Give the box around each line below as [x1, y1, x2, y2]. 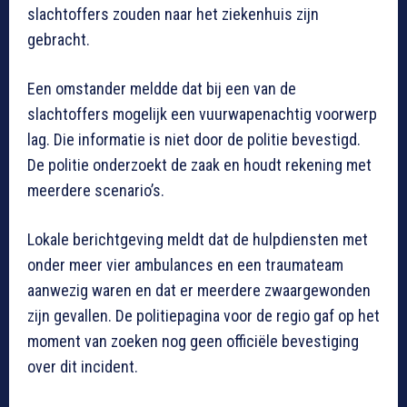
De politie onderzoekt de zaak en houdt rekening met [27, 154, 372, 174]
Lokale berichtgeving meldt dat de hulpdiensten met [27, 229, 368, 249]
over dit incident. [27, 356, 138, 376]
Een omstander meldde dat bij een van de [27, 78, 296, 98]
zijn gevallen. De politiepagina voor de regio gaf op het [27, 305, 380, 325]
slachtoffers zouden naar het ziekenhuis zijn [27, 4, 319, 24]
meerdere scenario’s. [27, 180, 164, 200]
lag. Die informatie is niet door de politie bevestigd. [27, 129, 361, 149]
